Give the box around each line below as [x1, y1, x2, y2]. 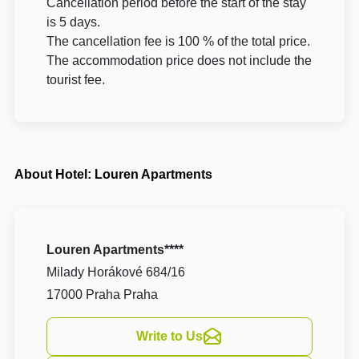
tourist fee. [46, 72, 106, 87]
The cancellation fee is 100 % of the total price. [46, 34, 311, 48]
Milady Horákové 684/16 [46, 264, 186, 279]
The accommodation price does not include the [46, 53, 313, 67]
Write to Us [136, 329, 204, 343]
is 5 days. [46, 14, 101, 29]
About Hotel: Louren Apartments [14, 167, 213, 181]
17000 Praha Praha [46, 287, 159, 301]
